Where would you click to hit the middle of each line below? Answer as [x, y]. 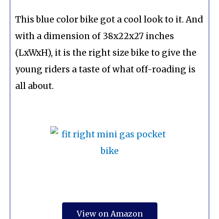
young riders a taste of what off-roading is [105, 70]
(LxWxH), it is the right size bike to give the [106, 53]
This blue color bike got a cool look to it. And [109, 20]
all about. [34, 86]
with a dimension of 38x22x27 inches [95, 36]
